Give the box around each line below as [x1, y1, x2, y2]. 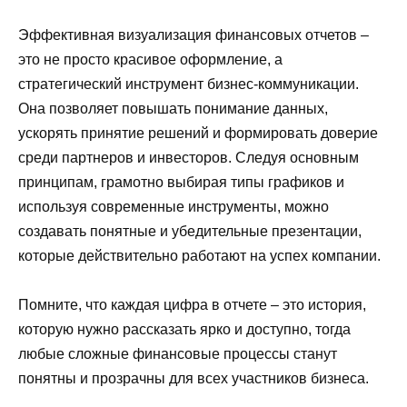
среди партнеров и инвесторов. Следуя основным [18, 149, 359, 165]
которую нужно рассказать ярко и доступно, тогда [18, 321, 351, 337]
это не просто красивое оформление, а [18, 51, 283, 67]
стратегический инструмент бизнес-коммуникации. [18, 75, 359, 92]
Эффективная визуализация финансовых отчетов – [18, 26, 369, 43]
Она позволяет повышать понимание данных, [18, 100, 328, 116]
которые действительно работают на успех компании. [18, 247, 381, 263]
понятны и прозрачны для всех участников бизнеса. [18, 370, 369, 386]
